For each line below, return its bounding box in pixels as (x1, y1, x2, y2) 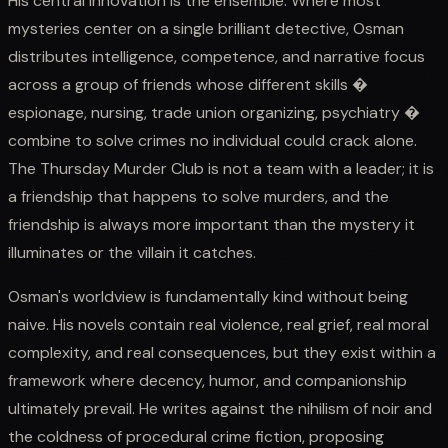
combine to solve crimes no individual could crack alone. (8, 129, 417, 151)
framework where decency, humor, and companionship (8, 369, 407, 391)
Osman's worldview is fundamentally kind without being (8, 285, 408, 307)
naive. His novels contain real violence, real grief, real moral (8, 313, 429, 335)
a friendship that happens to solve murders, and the (8, 185, 389, 207)
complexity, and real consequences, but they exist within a (8, 341, 436, 363)
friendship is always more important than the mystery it (8, 213, 415, 235)
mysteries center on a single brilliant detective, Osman (8, 17, 404, 39)
